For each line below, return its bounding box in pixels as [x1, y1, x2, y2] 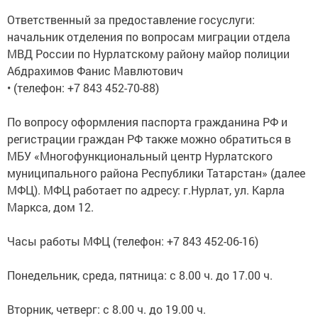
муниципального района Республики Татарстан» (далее [7, 165, 305, 180]
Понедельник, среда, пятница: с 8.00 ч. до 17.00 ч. [7, 268, 273, 283]
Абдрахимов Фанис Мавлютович [7, 63, 183, 78]
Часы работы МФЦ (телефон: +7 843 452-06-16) [7, 234, 258, 248]
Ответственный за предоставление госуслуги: [7, 12, 255, 27]
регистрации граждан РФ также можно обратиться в [7, 131, 291, 146]
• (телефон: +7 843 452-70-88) [7, 80, 159, 95]
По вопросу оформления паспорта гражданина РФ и [7, 114, 287, 129]
